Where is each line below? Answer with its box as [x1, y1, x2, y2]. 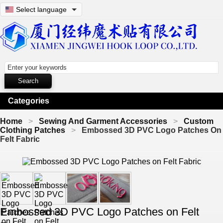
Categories [8, 97, 49, 105]
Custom [184, 117, 214, 125]
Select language [16, 5, 67, 13]
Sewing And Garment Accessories [39, 117, 167, 125]
